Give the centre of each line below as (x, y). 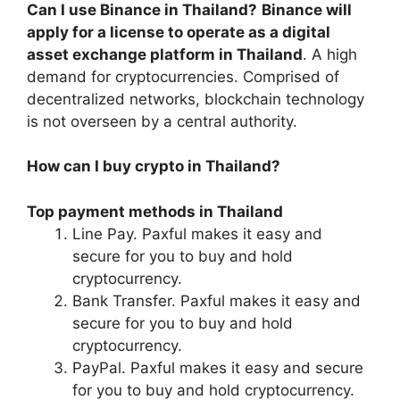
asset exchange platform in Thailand (165, 54)
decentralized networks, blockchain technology (196, 99)
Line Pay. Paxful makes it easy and (197, 233)
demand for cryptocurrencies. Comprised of (183, 76)
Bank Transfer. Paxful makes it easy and (217, 300)
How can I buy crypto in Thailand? (154, 167)
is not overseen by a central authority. (162, 121)
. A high (330, 54)
